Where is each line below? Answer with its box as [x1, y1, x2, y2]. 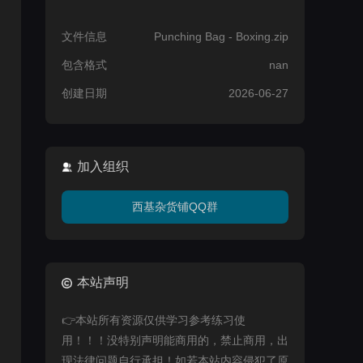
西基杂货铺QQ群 [132, 200, 218, 213]
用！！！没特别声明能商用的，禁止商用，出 [62, 334, 288, 347]
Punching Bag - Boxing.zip [154, 30, 288, 43]
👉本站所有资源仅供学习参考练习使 [62, 314, 246, 327]
